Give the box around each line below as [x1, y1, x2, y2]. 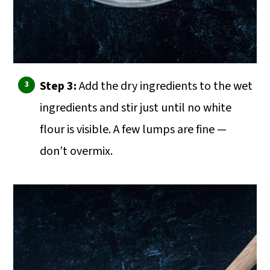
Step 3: [40, 77, 80, 95]
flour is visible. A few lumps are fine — [40, 121, 227, 138]
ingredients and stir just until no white [40, 99, 232, 116]
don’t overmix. [40, 142, 113, 160]
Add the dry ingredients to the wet [79, 77, 253, 95]
